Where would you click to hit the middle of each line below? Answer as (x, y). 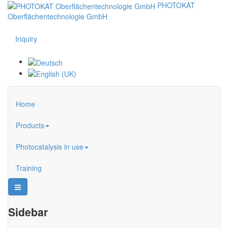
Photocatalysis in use (50, 146)
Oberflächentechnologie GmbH (58, 17)
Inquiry (26, 39)
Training (29, 168)
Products (30, 125)
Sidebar (28, 212)
